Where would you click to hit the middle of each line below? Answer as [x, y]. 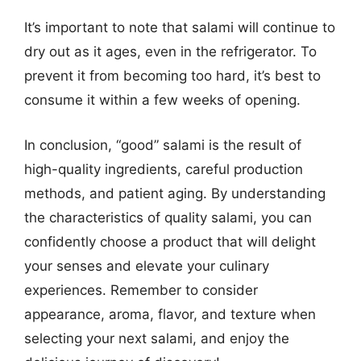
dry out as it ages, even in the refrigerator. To [170, 52]
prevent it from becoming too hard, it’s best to [172, 76]
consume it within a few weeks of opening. [162, 100]
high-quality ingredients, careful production [164, 169]
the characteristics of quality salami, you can [168, 217]
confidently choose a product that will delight [170, 241]
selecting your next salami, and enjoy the [157, 338]
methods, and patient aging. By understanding [175, 193]
